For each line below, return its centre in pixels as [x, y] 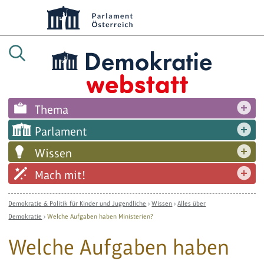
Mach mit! [60, 175]
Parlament [61, 131]
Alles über [192, 203]
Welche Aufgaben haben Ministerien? [100, 216]
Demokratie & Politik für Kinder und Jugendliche [77, 203]
